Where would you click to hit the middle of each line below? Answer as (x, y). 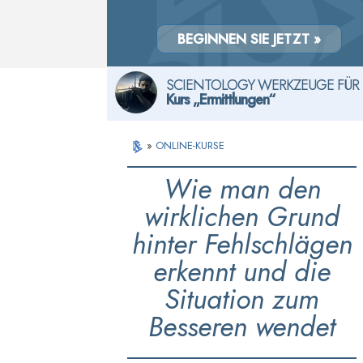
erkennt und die (242, 272)
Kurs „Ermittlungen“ (220, 100)
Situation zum (242, 299)
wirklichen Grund (242, 217)
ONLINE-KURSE (190, 145)
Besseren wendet (242, 327)
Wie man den (242, 189)
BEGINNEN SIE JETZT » (249, 39)
